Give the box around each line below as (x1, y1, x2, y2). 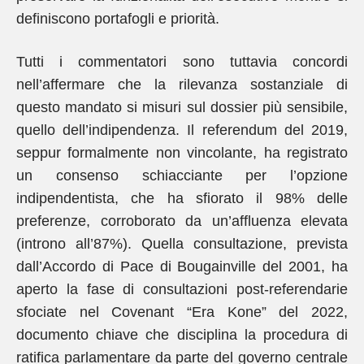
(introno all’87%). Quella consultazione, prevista (16, 236, 348, 252)
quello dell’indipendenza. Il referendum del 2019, (16, 122, 348, 138)
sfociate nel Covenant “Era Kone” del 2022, (16, 304, 348, 320)
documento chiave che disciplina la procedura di (16, 327, 348, 343)
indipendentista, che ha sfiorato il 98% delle (16, 190, 348, 206)
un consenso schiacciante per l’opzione (16, 167, 348, 184)
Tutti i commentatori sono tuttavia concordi (16, 54, 348, 70)
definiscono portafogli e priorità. (16, 11, 219, 27)
